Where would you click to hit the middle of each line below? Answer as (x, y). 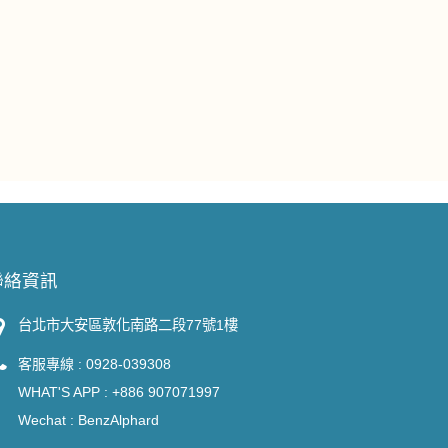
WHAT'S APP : (65, 391)
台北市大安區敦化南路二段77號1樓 (128, 324)
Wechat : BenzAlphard (88, 419)
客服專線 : (52, 363)
